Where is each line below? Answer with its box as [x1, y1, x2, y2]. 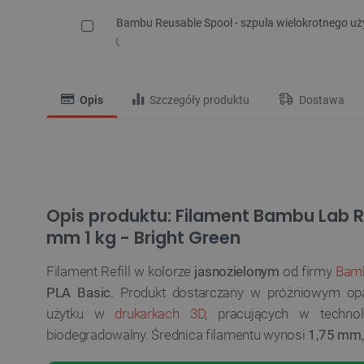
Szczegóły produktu [147, 93, 249, 108]
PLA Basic [46, 284, 111, 301]
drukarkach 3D [115, 305, 206, 323]
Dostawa [297, 93, 344, 108]
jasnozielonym [191, 263, 284, 280]
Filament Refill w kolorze [46, 263, 192, 280]
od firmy [283, 263, 336, 280]
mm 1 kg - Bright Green [46, 226, 240, 250]
